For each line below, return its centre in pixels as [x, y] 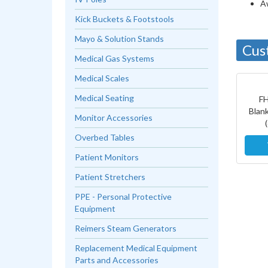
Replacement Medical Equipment [136, 248]
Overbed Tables [105, 137]
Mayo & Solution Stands [120, 39]
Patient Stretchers [110, 177]
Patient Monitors [107, 157]
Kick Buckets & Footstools [125, 19]
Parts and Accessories [117, 260]
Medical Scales [102, 78]
